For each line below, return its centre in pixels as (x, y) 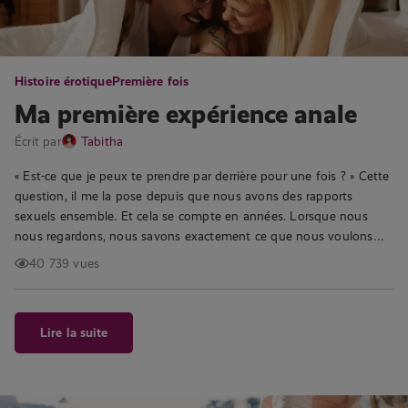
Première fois (150, 81)
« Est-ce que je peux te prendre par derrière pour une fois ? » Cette (202, 176)
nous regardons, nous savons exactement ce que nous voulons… (199, 236)
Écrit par (38, 141)
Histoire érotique (63, 81)
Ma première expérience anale (186, 114)
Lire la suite (74, 332)
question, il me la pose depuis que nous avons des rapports (184, 196)
